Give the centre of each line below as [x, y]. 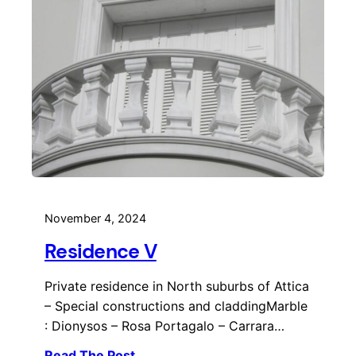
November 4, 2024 [95, 219]
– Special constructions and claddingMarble [176, 306]
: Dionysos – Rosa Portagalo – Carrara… [164, 325]
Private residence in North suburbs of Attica [177, 286]
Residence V [101, 251]
